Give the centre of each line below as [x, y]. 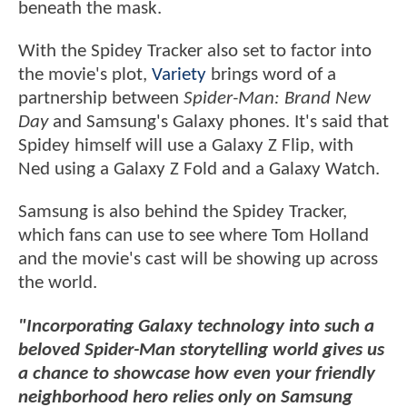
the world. [58, 283]
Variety [179, 75]
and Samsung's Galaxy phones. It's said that [218, 123]
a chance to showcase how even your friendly [197, 373]
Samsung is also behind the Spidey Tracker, [183, 213]
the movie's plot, [85, 75]
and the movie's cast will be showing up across [198, 260]
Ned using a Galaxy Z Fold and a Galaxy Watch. [199, 170]
